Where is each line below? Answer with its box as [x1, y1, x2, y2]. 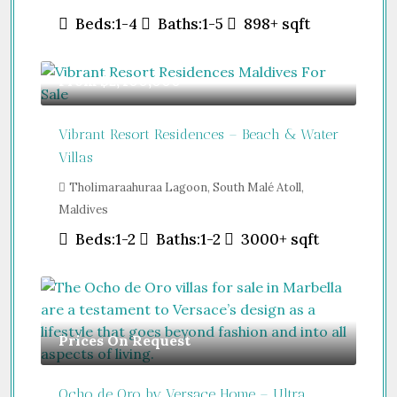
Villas [58, 148, 93, 166]
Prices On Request [58, 331, 191, 349]
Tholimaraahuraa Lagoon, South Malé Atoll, [69, 179, 304, 195]
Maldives [58, 201, 108, 217]
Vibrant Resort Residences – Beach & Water [58, 125, 339, 143]
